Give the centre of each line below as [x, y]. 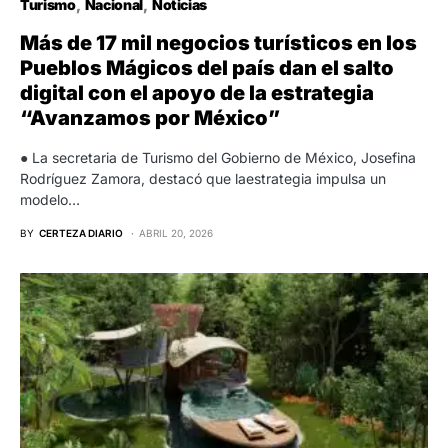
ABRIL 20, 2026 [176, 232]
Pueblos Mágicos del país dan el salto [207, 67]
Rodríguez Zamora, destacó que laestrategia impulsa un [203, 178]
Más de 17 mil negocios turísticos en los [218, 42]
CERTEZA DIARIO [81, 232]
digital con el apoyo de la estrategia [197, 92]
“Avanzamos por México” [150, 117]
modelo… [50, 199]
